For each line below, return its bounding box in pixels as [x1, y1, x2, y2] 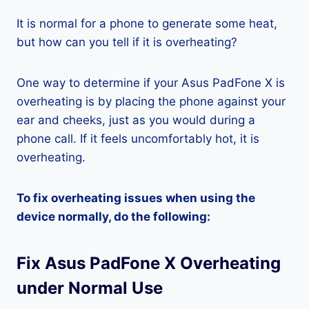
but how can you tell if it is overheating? [17, 35, 237, 49]
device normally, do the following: [17, 210, 210, 223]
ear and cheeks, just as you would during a [17, 113, 255, 127]
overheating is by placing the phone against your [17, 94, 286, 108]
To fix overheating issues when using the [17, 191, 255, 205]
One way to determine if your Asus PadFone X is [17, 76, 285, 90]
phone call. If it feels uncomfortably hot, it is [17, 132, 259, 146]
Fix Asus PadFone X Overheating [17, 253, 281, 273]
